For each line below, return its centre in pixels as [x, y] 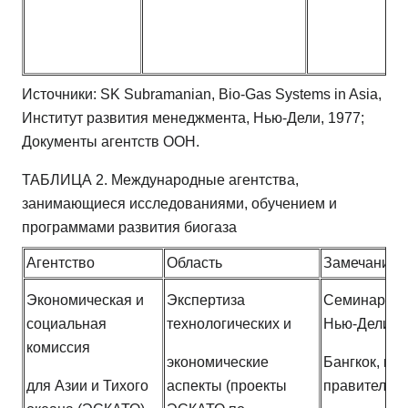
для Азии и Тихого [87, 386]
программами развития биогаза [129, 228]
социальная [66, 324]
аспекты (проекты [227, 386]
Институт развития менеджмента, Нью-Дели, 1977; [193, 118]
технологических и [229, 324]
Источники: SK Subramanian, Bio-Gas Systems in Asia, [202, 95]
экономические [218, 362]
